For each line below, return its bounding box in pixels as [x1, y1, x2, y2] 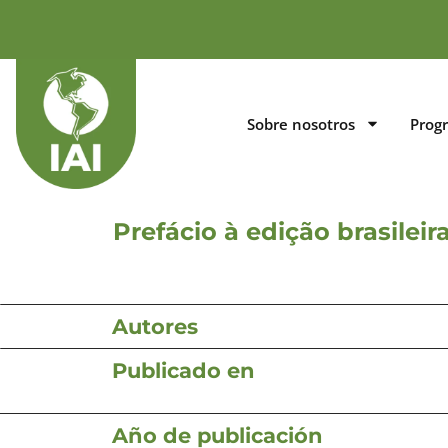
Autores [112, 313, 198, 339]
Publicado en [112, 357, 255, 383]
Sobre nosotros [246, 113, 355, 134]
